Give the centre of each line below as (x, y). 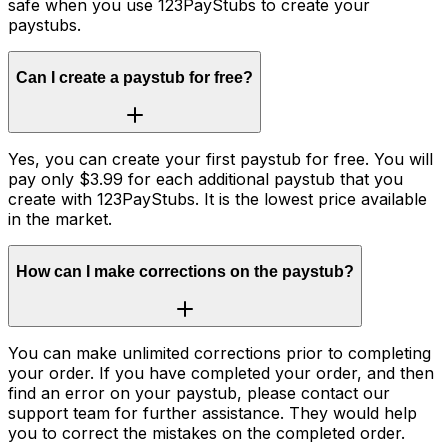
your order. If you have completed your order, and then (221, 372)
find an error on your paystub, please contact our (199, 392)
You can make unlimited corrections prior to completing (219, 352)
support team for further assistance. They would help (212, 412)
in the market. (60, 218)
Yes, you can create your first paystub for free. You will (220, 158)
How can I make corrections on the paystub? (185, 272)
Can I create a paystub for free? (134, 78)
